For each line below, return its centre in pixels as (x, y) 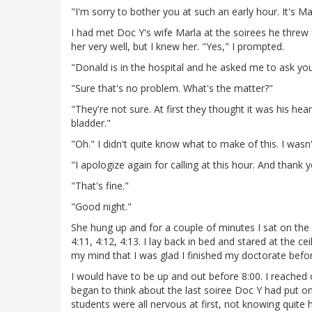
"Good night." (101, 207)
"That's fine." (100, 186)
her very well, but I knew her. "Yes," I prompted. (178, 47)
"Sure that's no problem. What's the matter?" (172, 88)
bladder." (91, 123)
